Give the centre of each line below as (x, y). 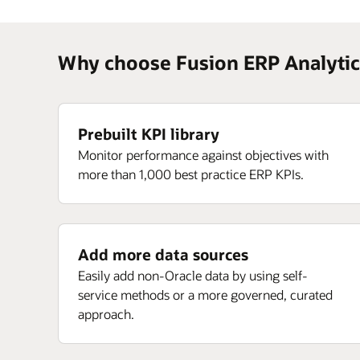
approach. (106, 314)
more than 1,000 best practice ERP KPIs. (191, 174)
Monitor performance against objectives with (203, 155)
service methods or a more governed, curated (205, 295)
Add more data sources (163, 254)
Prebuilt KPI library (149, 134)
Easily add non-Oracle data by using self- (193, 275)
